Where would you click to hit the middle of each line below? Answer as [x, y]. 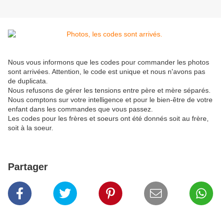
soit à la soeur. [32, 128]
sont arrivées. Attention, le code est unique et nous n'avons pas [107, 72]
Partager [28, 167]
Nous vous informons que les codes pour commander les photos [109, 62]
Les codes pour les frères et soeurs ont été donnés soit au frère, [108, 119]
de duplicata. [29, 81]
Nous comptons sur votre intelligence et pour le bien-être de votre [110, 100]
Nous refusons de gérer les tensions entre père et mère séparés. [109, 91]
